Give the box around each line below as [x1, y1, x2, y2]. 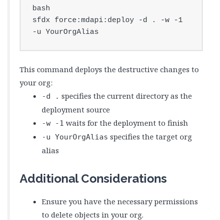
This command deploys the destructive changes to [20, 64, 199, 74]
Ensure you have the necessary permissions [42, 196, 198, 207]
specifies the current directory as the [59, 90, 192, 101]
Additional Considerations [20, 171, 167, 186]
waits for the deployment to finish [64, 117, 188, 128]
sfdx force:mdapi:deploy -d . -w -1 [32, 16, 183, 25]
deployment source [42, 104, 110, 114]
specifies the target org [108, 131, 192, 141]
